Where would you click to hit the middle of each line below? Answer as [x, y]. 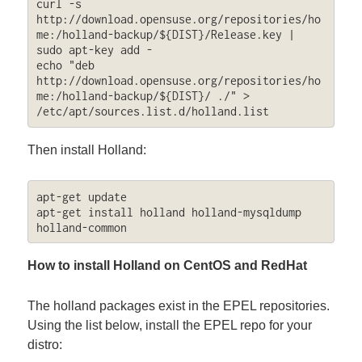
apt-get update [81, 196]
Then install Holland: [87, 149]
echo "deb [65, 65]
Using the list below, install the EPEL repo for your [170, 325]
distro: [45, 344]
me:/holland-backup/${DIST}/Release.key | [165, 35]
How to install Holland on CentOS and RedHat [168, 266]
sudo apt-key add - [94, 50]
